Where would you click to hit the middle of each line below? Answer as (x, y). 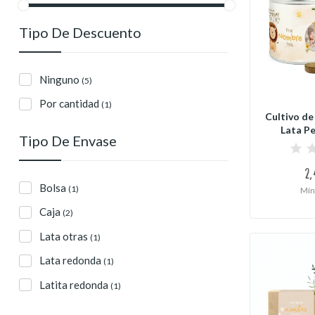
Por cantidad (70, 104)
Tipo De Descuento (80, 32)
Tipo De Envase (68, 140)
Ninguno (60, 79)
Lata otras (65, 236)
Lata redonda (71, 261)
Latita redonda (75, 284)
